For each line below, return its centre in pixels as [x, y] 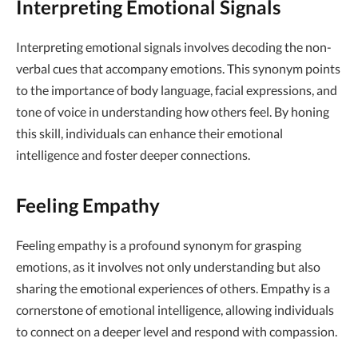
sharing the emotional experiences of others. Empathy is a [173, 288]
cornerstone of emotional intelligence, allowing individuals [175, 309]
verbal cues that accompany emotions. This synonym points [178, 68]
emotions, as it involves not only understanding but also [168, 266]
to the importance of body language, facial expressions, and [177, 89]
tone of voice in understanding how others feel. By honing [173, 111]
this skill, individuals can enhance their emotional [149, 133]
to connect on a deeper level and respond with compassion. [177, 331]
